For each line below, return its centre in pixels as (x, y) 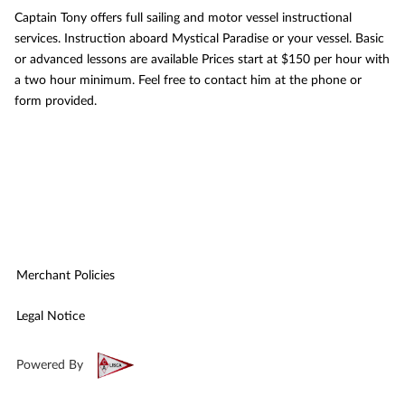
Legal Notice (51, 316)
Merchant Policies (66, 275)
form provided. (59, 101)
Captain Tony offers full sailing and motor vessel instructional (183, 18)
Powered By (50, 365)
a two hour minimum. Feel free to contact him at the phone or (188, 80)
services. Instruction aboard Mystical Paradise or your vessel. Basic (199, 38)
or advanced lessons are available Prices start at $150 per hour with (202, 59)
